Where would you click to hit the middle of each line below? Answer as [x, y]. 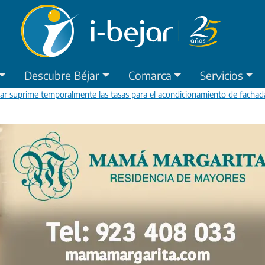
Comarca [150, 75]
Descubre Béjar [62, 75]
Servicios [221, 75]
